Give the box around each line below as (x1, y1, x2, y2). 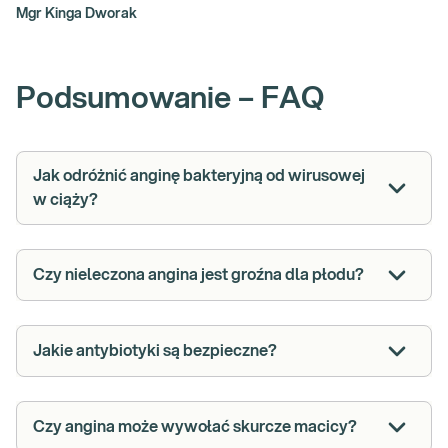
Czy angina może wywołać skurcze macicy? (33, 419, 357, 436)
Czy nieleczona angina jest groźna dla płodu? (33, 267, 364, 284)
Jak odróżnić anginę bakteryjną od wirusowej (33, 168, 365, 185)
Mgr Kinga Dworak (16, 7, 137, 22)
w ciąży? (33, 192, 98, 209)
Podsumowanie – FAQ (16, 84, 324, 115)
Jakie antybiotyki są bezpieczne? (33, 343, 277, 360)
